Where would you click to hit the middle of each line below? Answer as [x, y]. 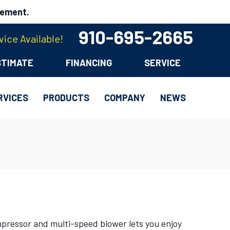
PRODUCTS [66, 98]
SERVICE [163, 63]
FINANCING [89, 63]
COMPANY [125, 98]
